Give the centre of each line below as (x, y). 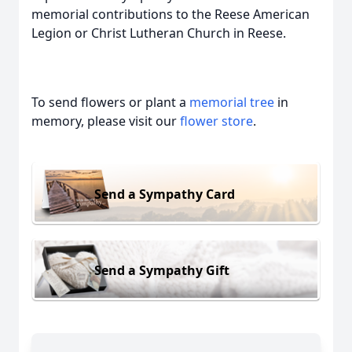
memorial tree (232, 102)
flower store (216, 121)
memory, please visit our (106, 121)
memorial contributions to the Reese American (170, 14)
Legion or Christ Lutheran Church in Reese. (160, 33)
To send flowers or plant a (110, 102)
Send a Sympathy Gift (162, 270)
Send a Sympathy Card (165, 194)
